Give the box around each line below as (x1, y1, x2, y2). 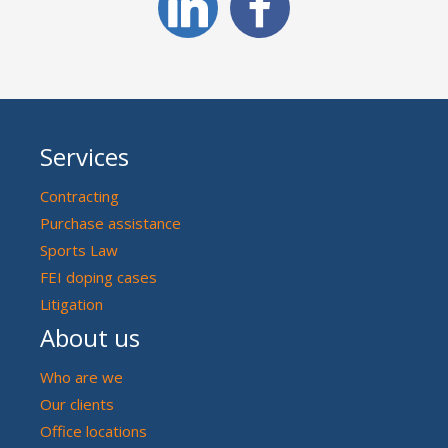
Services (40, 139, 129, 173)
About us (40, 320, 140, 354)
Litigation (40, 293, 103, 314)
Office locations (40, 420, 147, 441)
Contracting (40, 185, 119, 206)
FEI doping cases (40, 266, 157, 287)
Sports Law (40, 239, 118, 260)
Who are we (40, 366, 123, 387)
